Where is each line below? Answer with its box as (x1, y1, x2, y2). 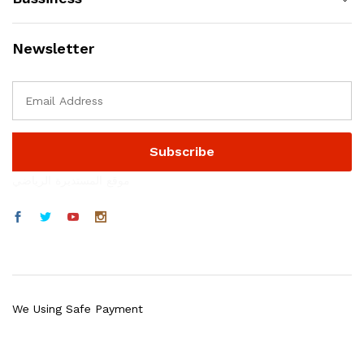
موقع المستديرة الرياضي (12, 174, 130, 188)
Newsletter (12, 40, 94, 58)
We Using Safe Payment (12, 302, 143, 316)
